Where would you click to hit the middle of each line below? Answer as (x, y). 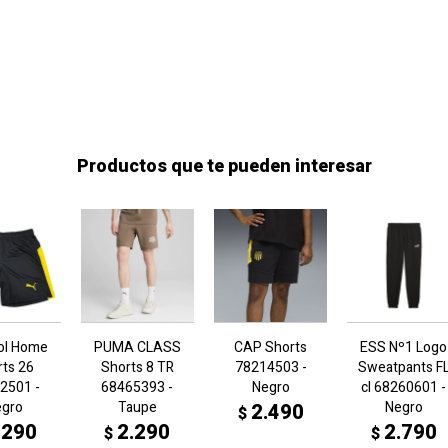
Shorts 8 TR (137, 368)
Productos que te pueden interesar (224, 166)
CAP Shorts (271, 348)
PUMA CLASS (137, 348)
